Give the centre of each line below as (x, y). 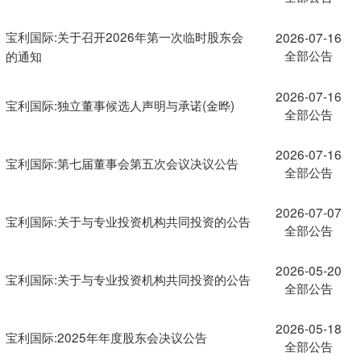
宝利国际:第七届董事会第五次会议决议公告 (122, 162)
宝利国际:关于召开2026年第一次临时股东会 (124, 36)
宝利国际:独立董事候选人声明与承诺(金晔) (120, 104)
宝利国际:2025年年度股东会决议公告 (106, 336)
